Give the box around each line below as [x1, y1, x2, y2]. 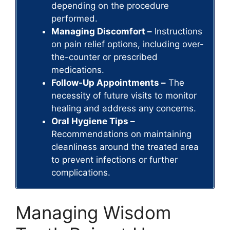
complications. [51, 167, 110, 178]
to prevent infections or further [51, 154, 178, 165]
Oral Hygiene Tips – [51, 116, 135, 126]
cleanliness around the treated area [51, 141, 199, 152]
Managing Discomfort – [51, 26, 152, 36]
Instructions [152, 26, 202, 36]
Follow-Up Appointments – [51, 77, 166, 88]
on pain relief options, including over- [51, 39, 204, 49]
